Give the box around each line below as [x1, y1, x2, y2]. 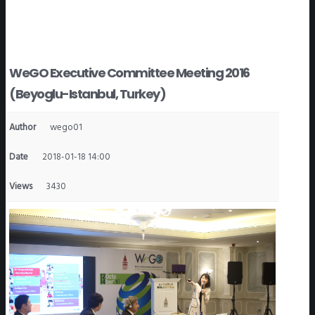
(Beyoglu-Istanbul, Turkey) [9, 85, 165, 103]
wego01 [50, 120, 82, 136]
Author [9, 120, 36, 136]
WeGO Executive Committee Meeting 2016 [9, 64, 250, 82]
